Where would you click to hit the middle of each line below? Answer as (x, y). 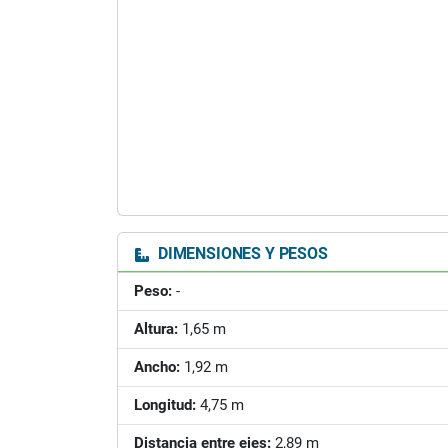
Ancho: (157, 367)
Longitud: (165, 405)
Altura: (156, 329)
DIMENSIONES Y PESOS (241, 253)
